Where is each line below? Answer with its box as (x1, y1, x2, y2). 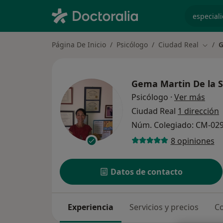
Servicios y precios (129, 202, 199, 213)
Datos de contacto (111, 166, 183, 178)
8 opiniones (170, 135, 215, 146)
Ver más (174, 92, 205, 103)
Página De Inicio (52, 40, 106, 49)
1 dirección (178, 106, 219, 117)
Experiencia (68, 202, 113, 213)
